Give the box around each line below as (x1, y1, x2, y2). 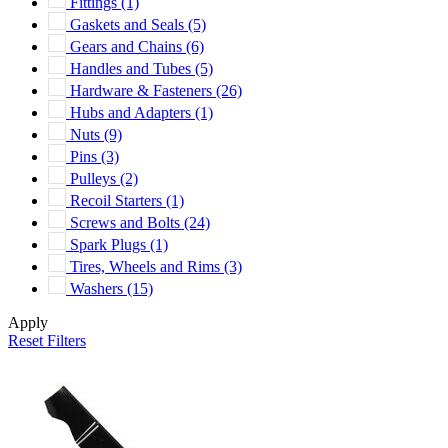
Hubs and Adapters (70, 103, 195, 121)
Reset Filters (8, 331, 86, 349)
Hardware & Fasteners (70, 81, 216, 99)
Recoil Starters (70, 191, 166, 209)
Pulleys (70, 169, 120, 187)
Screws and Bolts (70, 213, 184, 231)
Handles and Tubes (70, 59, 195, 77)
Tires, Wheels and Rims (70, 257, 224, 275)
